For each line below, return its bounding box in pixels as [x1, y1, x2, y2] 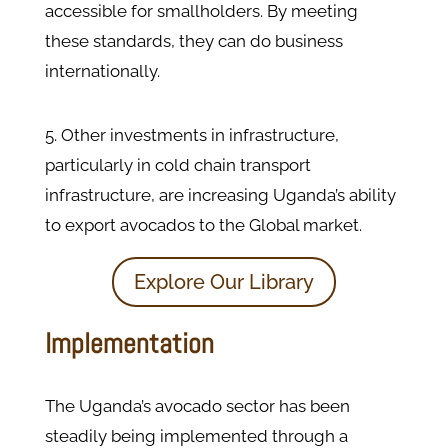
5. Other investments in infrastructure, [44, 125, 339, 146]
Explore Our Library [134, 270, 314, 295]
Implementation [44, 326, 214, 362]
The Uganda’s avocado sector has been [44, 396, 350, 417]
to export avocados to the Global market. [44, 215, 362, 236]
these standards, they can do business [44, 31, 343, 52]
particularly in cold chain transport [44, 155, 311, 176]
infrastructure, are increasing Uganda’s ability [44, 185, 396, 206]
